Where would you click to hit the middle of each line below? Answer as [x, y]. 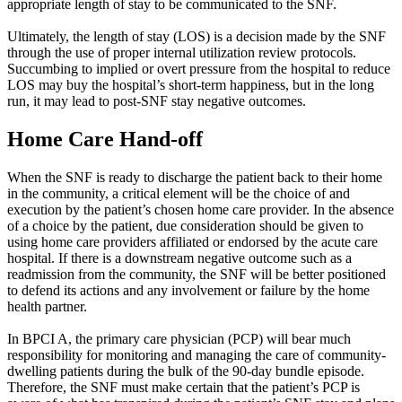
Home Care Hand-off [105, 140]
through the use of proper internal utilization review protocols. [182, 53]
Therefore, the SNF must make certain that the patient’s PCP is [184, 388]
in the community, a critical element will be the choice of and [179, 194]
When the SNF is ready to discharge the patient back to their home [195, 178]
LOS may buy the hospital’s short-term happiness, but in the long [191, 85]
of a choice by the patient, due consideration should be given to [185, 226]
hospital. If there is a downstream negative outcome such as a [179, 258]
